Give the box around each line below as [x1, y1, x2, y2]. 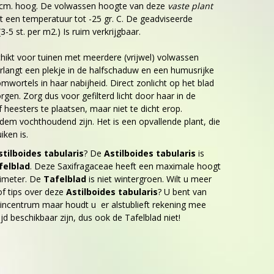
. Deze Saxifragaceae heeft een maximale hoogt [30, 160, 221, 172]
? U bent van [158, 186, 207, 198]
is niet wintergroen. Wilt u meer [89, 173, 212, 185]
